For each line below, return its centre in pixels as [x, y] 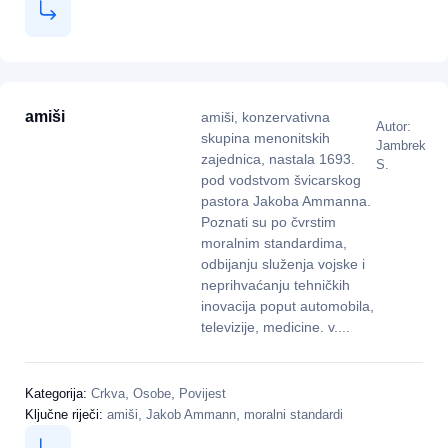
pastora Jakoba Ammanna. [285, 200]
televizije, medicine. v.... [275, 326]
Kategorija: [58, 394]
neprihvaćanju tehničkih [275, 284]
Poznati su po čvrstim [268, 221]
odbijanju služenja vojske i [282, 263]
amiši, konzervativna [265, 116]
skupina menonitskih [265, 137]
